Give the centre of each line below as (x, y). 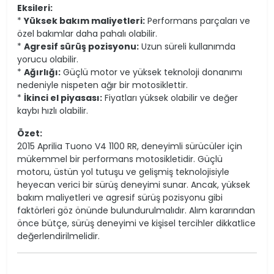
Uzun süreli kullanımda (187, 46)
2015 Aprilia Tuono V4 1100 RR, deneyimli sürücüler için (130, 146)
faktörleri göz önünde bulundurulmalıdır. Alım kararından (136, 210)
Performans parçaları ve (198, 20)
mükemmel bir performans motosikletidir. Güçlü (120, 159)
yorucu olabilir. (48, 59)
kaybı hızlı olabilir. (53, 110)
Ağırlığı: (42, 72)
